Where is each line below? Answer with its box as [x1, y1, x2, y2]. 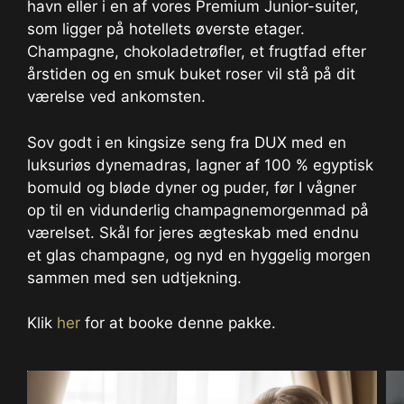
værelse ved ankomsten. [27, 87, 206, 106]
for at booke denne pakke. [80, 314, 276, 332]
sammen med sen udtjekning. [27, 268, 242, 287]
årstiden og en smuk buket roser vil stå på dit [27, 65, 355, 83]
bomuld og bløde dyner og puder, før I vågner [27, 178, 356, 197]
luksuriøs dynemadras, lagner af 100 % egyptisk [27, 155, 373, 174]
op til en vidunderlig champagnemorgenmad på [27, 200, 369, 219]
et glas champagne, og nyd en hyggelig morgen [27, 245, 371, 264]
